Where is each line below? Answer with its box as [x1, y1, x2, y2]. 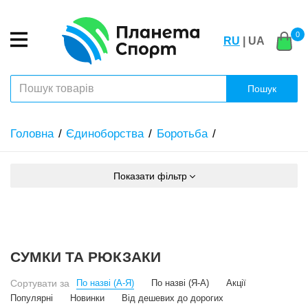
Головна [10, 127, 54, 140]
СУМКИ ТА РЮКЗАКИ [10, 249, 161, 265]
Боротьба [156, 127, 208, 140]
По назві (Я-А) [151, 278, 209, 289]
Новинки [70, 294, 104, 304]
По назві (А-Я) [76, 278, 134, 288]
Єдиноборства [66, 127, 144, 140]
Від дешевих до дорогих [122, 294, 223, 304]
